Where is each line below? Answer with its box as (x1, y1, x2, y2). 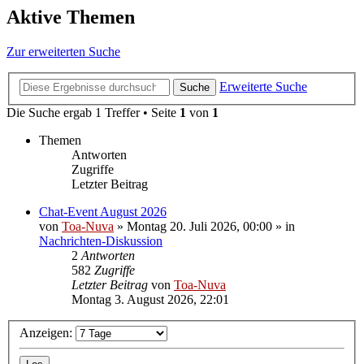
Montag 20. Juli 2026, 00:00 (127, 219, 272, 233)
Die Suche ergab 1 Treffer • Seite (6, 105, 180, 119)
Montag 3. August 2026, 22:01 (71, 292, 229, 306)
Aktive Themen (6, 6, 135, 28)
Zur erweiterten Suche (6, 45, 120, 59)
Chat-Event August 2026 (39, 204, 167, 219)
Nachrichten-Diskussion (39, 233, 162, 248)
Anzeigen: (19, 326, 76, 340)
